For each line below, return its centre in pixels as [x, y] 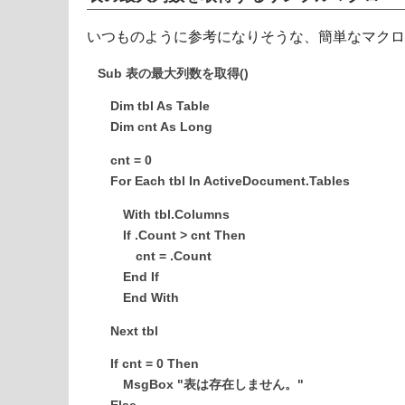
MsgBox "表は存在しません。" [201, 385]
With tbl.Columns [164, 214]
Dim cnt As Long [155, 127]
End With [138, 297]
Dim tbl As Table [154, 107]
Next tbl [128, 331]
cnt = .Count [155, 256]
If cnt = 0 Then [148, 364]
